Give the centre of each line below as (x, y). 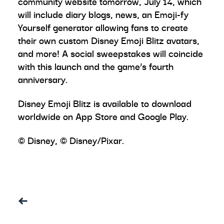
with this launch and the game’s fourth (96, 66)
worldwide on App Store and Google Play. (103, 116)
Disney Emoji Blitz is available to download (105, 103)
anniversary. (43, 79)
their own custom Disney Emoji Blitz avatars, (109, 40)
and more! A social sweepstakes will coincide (110, 53)
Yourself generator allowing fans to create (103, 27)
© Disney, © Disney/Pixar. (71, 140)
